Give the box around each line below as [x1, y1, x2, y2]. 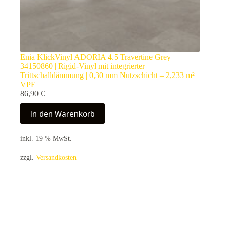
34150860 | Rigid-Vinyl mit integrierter [20, 62, 145, 71]
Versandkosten [36, 153, 77, 161]
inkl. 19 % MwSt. [20, 134, 72, 143]
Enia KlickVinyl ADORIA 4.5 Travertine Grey [20, 53, 171, 62]
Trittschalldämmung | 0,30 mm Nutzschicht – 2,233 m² [20, 71, 195, 80]
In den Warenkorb [30, 108, 95, 119]
